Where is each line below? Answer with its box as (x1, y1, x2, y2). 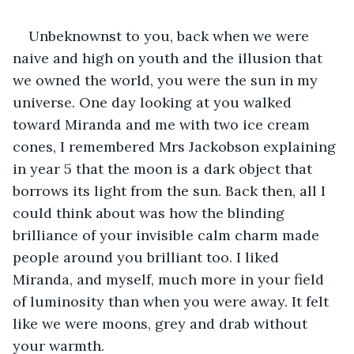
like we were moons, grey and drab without (13, 314, 311, 333)
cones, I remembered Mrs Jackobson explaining (13, 137, 340, 156)
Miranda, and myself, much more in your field (13, 269, 328, 288)
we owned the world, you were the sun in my (13, 70, 322, 89)
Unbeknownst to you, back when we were (28, 26, 313, 45)
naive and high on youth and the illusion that (13, 48, 326, 67)
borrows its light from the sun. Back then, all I (13, 181, 330, 200)
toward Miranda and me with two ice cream (13, 115, 314, 134)
